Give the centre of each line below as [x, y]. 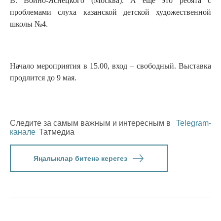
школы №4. [29, 24]
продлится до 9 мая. [43, 78]
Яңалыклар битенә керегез [80, 159]
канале [23, 132]
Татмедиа [57, 132]
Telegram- [194, 123]
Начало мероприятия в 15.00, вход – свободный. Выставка [110, 66]
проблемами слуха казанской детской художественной [110, 12]
